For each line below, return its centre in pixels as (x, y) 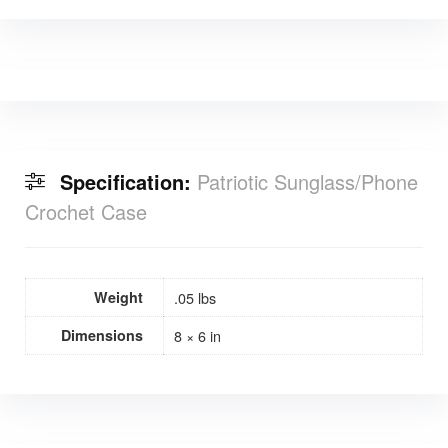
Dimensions (102, 335)
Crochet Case (85, 212)
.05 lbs (195, 298)
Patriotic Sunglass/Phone (307, 182)
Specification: (128, 182)
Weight (118, 297)
